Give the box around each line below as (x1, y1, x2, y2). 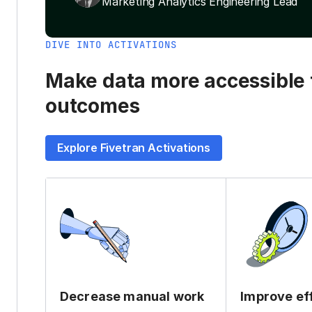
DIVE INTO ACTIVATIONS (45, 38, 177, 51)
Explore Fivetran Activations (57, 141, 210, 155)
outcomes (45, 94, 140, 118)
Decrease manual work (60, 289, 205, 304)
